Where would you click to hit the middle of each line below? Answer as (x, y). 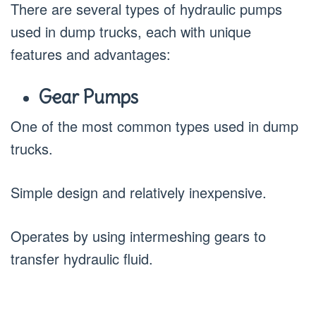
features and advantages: (91, 54)
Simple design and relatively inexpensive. (139, 192)
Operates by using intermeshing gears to (138, 236)
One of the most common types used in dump (154, 126)
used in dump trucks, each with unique (131, 31)
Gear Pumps (89, 97)
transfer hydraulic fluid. (82, 259)
